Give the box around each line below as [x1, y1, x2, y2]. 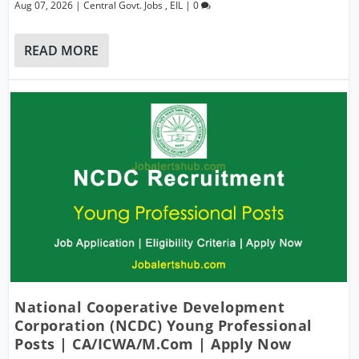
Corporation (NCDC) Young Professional [14, 315, 313, 335]
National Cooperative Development [14, 296, 285, 317]
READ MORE [24, 42, 99, 60]
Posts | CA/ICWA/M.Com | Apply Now [14, 333, 292, 353]
